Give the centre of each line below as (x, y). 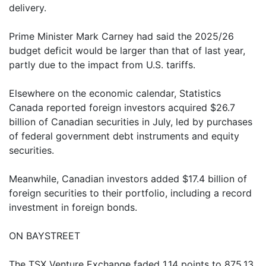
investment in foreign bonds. (73, 207)
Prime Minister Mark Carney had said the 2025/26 (121, 36)
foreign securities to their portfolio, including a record (130, 193)
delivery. (28, 8)
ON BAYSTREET (45, 236)
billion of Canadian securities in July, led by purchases (131, 122)
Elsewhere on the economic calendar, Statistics (115, 93)
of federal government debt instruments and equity (124, 136)
